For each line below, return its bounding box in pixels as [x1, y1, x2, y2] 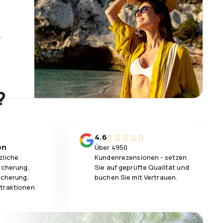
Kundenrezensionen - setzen [95, 153, 187, 162]
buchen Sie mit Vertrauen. [95, 173, 178, 182]
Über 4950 [95, 143, 128, 152]
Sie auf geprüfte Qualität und [95, 163, 189, 172]
